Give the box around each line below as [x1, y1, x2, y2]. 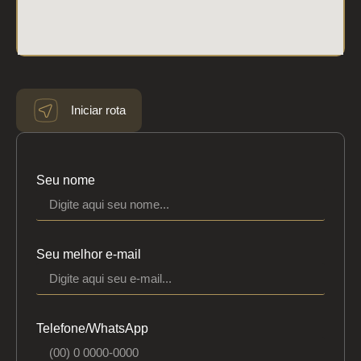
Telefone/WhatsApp [36, 322, 148, 335]
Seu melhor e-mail [36, 247, 141, 261]
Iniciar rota [70, 103, 126, 117]
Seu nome [36, 173, 95, 187]
